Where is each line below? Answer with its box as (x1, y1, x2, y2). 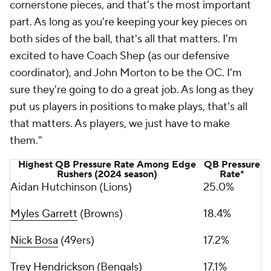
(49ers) (58, 233, 94, 247)
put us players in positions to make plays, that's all (10, 100, 247, 114)
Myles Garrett (10, 207, 77, 221)
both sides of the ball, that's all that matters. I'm (10, 32, 238, 46)
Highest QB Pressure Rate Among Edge (18, 158, 196, 171)
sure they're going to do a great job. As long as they (10, 83, 253, 97)
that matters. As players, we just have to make (10, 117, 230, 131)
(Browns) (77, 207, 123, 221)
